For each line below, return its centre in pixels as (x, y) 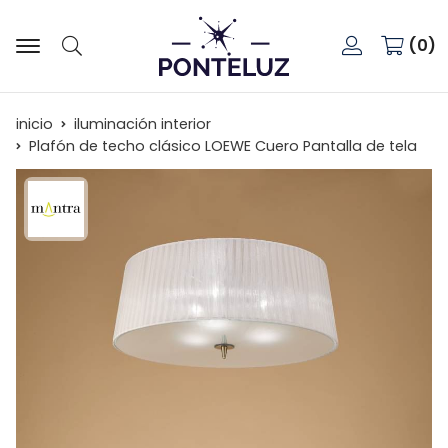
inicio (34, 123)
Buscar (82, 60)
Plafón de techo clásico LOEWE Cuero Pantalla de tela (223, 145)
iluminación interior (142, 123)
